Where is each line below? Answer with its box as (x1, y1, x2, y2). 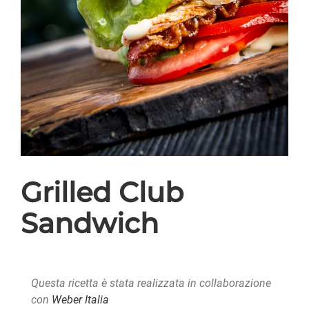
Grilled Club (21, 175, 183, 210)
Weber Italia (51, 293, 109, 307)
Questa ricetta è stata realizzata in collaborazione (30, 277, 271, 290)
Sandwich (21, 206, 159, 241)
